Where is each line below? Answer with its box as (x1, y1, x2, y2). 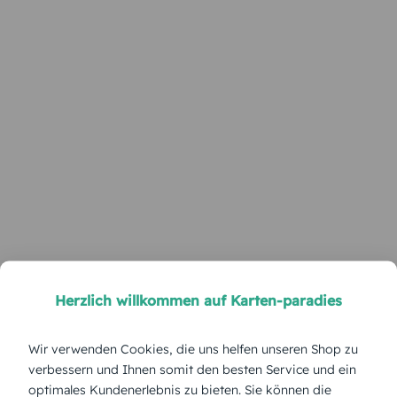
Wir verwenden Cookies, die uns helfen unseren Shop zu (28, 340, 358, 357)
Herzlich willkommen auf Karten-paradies (55, 291, 342, 309)
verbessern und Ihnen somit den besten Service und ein (28, 361, 356, 378)
